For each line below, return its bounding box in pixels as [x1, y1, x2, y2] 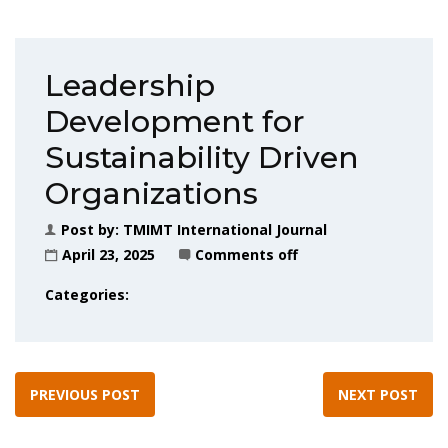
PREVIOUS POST [30, 385, 140, 404]
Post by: [61, 220, 123, 239]
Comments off [195, 245, 298, 264]
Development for [45, 103, 305, 140]
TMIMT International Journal [123, 220, 327, 239]
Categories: [45, 285, 129, 304]
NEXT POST [338, 385, 418, 404]
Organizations [45, 175, 258, 212]
